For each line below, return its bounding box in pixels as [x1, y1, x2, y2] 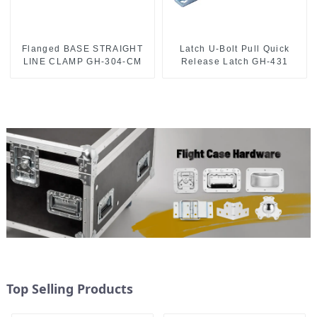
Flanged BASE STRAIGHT [22, 44, 143, 54]
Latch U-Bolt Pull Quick [179, 44, 290, 54]
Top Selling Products [6, 279, 133, 297]
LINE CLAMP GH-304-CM [23, 57, 142, 67]
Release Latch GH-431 [180, 57, 289, 67]
